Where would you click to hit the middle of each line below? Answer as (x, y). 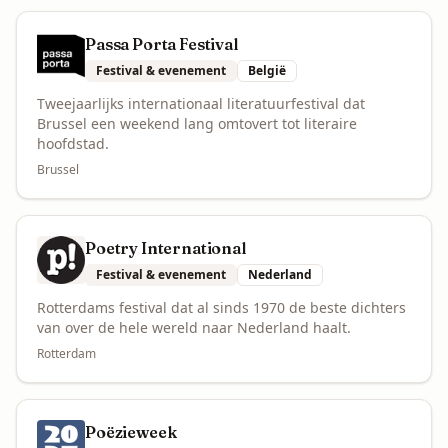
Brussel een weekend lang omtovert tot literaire (197, 123)
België (267, 70)
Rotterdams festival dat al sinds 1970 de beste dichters (221, 307)
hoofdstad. (73, 143)
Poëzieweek (131, 432)
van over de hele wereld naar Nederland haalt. (194, 327)
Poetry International (165, 248)
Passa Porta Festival (161, 44)
